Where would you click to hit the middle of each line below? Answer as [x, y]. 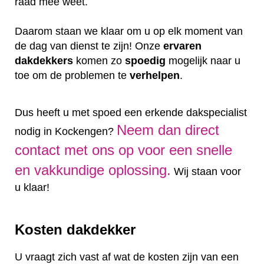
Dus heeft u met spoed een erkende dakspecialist [131, 112]
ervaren [182, 46]
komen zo [99, 60]
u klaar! [32, 187]
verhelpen [155, 75]
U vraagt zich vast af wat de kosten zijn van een [127, 257]
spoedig [145, 60]
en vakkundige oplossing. [93, 170]
